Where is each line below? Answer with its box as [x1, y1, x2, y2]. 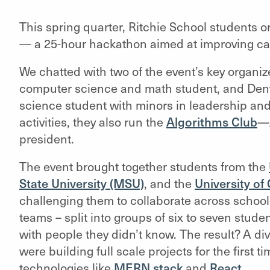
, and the [143, 175, 195, 192]
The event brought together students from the [19, 158, 269, 175]
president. [19, 130, 77, 147]
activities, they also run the [19, 113, 166, 130]
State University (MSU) [19, 175, 144, 192]
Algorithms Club [166, 113, 257, 130]
